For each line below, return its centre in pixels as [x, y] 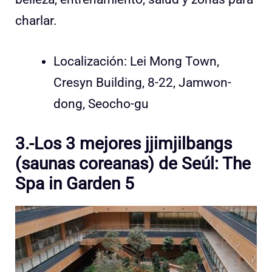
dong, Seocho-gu [101, 104]
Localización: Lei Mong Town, [136, 61]
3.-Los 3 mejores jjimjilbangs [124, 144]
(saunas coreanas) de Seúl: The [133, 164]
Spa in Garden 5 [75, 184]
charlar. [36, 21]
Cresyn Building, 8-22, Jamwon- [142, 82]
